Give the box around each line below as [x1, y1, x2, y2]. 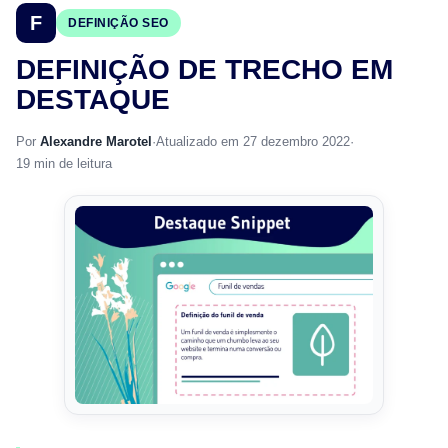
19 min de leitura [16, 156, 112, 171]
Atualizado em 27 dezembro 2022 [156, 134, 350, 149]
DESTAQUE [16, 84, 170, 115]
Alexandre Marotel [40, 134, 152, 149]
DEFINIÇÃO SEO [68, 16, 169, 30]
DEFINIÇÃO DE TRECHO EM [16, 54, 393, 85]
